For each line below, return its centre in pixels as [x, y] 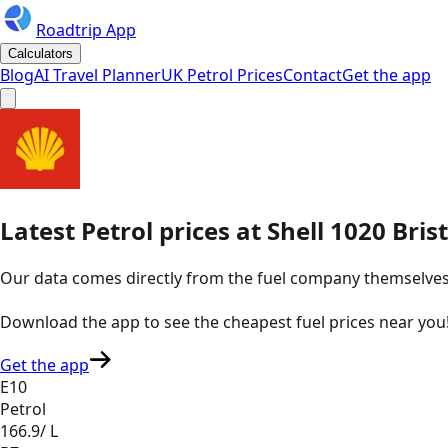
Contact [312, 75]
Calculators [40, 53]
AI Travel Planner [97, 75]
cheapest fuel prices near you [334, 321]
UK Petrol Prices [222, 75]
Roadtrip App [86, 30]
